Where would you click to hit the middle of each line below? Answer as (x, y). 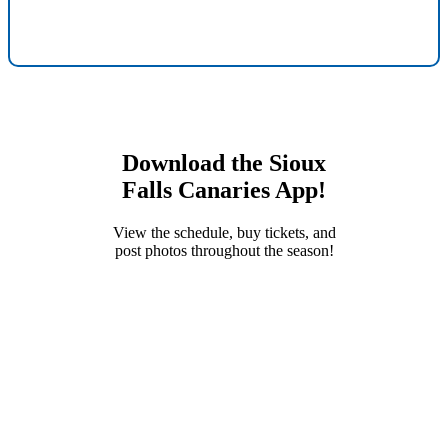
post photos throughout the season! (224, 251)
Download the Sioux (224, 163)
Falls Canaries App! (224, 190)
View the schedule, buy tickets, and (224, 233)
